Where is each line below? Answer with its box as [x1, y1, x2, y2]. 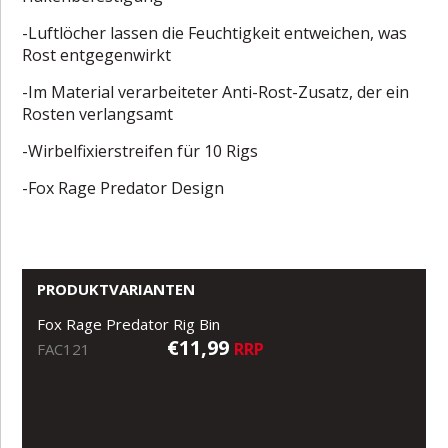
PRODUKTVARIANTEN [37, 278, 196, 299]
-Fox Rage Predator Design [22, 176, 225, 199]
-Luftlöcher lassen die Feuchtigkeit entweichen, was [22, 21, 408, 44]
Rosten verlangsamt [22, 102, 174, 125]
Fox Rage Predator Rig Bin [37, 313, 221, 334]
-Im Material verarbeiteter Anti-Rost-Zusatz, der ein [22, 80, 410, 103]
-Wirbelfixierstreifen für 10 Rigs [22, 139, 259, 162]
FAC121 [37, 338, 91, 359]
